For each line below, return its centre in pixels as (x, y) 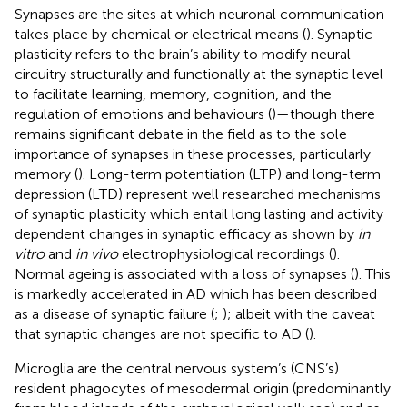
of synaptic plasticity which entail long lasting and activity (199, 213)
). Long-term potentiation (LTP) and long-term (229, 174)
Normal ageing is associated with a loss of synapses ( (184, 273)
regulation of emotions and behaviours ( (143, 114)
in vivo (97, 253)
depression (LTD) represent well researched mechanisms (198, 194)
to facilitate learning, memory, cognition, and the (173, 94)
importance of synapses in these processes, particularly (193, 154)
